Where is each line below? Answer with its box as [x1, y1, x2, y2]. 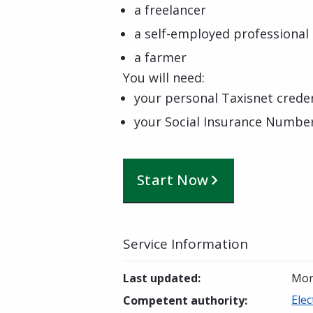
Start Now [137, 170, 209, 189]
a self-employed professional [134, 25, 309, 42]
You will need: [123, 69, 205, 86]
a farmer [134, 49, 187, 66]
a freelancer [134, 1, 206, 18]
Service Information [123, 235, 248, 253]
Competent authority [123, 293, 245, 308]
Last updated [123, 270, 198, 286]
